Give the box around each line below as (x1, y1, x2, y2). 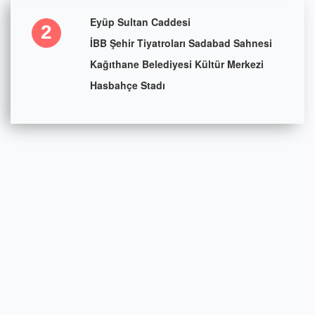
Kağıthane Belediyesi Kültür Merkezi (89, 57, 264, 71)
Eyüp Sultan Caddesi (89, 15, 191, 29)
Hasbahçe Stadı (89, 78, 165, 92)
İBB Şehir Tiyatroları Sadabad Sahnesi (89, 36, 272, 50)
